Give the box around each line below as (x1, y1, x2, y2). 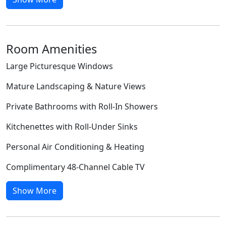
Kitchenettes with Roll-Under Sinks (6, 121, 138, 132)
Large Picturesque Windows (6, 60, 113, 72)
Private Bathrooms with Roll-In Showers (6, 100, 158, 112)
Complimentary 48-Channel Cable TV (6, 161, 145, 173)
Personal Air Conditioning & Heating (6, 141, 144, 152)
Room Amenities (6, 40, 97, 57)
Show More (13, 185, 56, 196)
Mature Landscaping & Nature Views (6, 80, 146, 92)
